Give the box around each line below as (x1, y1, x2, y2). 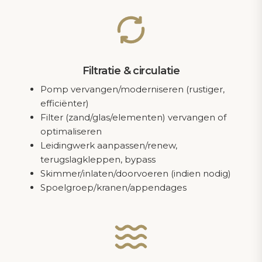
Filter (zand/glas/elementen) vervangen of (40, 112, 226, 123)
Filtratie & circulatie (82, 64, 180, 78)
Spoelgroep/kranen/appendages (40, 182, 187, 194)
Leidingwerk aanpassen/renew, (40, 140, 177, 151)
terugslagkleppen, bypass (40, 154, 156, 166)
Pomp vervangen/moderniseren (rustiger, (40, 84, 225, 95)
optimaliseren (40, 126, 102, 137)
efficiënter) (40, 98, 89, 109)
